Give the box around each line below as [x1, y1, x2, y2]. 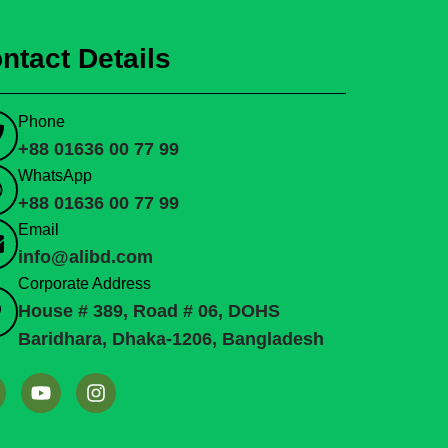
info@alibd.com [18, 247, 153, 267]
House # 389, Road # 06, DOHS [18, 301, 280, 321]
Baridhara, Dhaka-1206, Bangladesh [18, 329, 324, 349]
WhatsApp [18, 167, 92, 184]
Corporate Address [18, 275, 151, 292]
